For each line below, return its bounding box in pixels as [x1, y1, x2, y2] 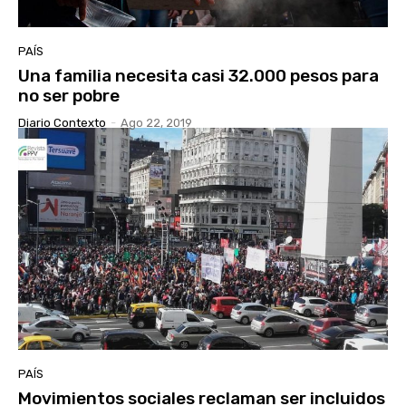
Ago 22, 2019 [121, 115, 192, 130]
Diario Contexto [18, 115, 106, 130]
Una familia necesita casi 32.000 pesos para [18, 64, 379, 86]
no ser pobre [18, 84, 120, 106]
